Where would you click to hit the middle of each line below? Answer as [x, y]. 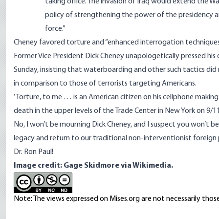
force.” [55, 29]
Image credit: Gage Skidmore [67, 166]
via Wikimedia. [147, 166]
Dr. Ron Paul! [33, 152]
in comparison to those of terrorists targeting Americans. [105, 84]
